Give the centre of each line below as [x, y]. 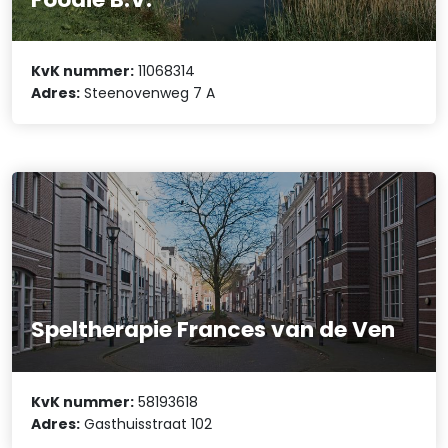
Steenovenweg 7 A [148, 93]
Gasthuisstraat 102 [146, 423]
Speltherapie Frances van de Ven [213, 330]
